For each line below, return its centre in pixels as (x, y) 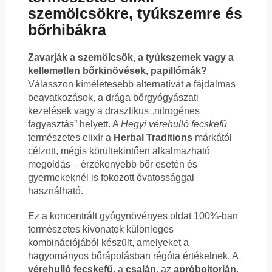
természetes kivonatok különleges (101, 229)
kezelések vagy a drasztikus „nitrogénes (114, 111)
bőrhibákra (67, 30)
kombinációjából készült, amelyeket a (108, 243)
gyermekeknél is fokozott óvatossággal (111, 178)
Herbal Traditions (153, 138)
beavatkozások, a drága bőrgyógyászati (113, 98)
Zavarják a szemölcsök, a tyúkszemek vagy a (131, 58)
